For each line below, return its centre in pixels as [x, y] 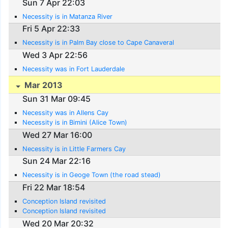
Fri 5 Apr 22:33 [51, 29]
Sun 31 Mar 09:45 [57, 99]
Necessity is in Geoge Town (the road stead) [92, 175]
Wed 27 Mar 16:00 [58, 135]
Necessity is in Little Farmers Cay [74, 149]
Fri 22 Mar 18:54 [54, 187]
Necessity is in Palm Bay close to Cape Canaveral [98, 43]
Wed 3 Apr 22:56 [55, 55]
